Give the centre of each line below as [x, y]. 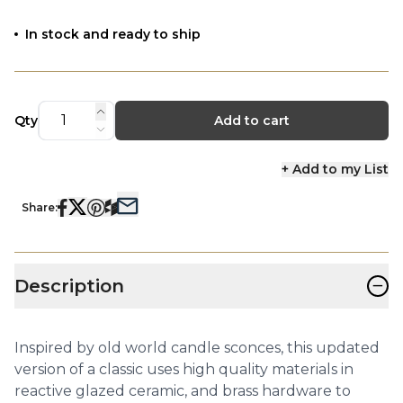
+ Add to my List [335, 169]
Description [69, 286]
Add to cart [251, 120]
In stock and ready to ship [113, 34]
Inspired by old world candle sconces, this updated [197, 347]
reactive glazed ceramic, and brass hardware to [183, 390]
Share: [40, 207]
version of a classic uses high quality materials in [184, 369]
